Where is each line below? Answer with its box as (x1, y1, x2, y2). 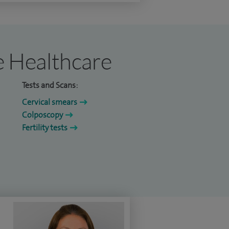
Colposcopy (22, 109, 63, 121)
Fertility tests (22, 122, 67, 133)
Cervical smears (22, 97, 77, 108)
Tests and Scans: (22, 80, 78, 91)
